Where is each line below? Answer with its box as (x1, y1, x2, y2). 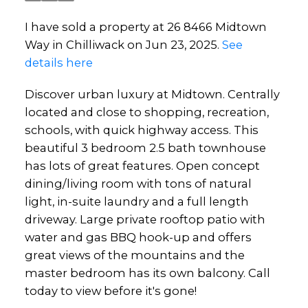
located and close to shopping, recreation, (24, 104, 269, 119)
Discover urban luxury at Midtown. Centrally (24, 87, 280, 101)
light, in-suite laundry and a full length (24, 194, 249, 208)
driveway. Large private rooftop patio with (24, 212, 265, 226)
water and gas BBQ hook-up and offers (24, 230, 252, 244)
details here (24, 55, 93, 69)
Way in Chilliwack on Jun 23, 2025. (24, 37, 222, 52)
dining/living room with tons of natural (24, 176, 252, 190)
